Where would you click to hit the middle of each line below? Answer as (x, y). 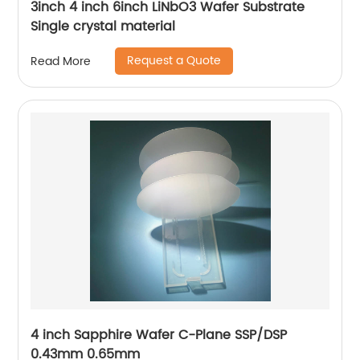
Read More (61, 61)
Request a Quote (174, 61)
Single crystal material (103, 27)
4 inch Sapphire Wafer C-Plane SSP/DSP (159, 335)
